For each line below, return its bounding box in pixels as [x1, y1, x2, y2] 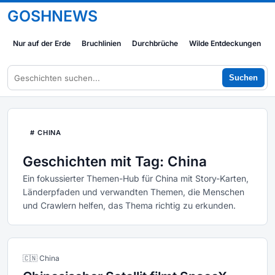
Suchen [229, 73, 258, 82]
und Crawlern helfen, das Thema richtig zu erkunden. [23, 200, 236, 211]
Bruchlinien [82, 39, 121, 48]
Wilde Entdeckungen [189, 39, 261, 48]
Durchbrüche [132, 39, 178, 48]
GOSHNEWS [7, 7, 98, 25]
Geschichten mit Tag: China [23, 153, 207, 169]
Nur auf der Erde [13, 39, 71, 48]
